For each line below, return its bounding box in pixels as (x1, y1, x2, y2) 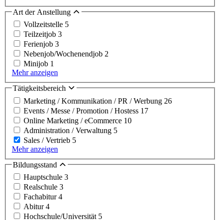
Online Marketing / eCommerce (24, 116, 124, 125)
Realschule (24, 183, 59, 192)
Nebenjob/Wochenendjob (24, 50, 105, 58)
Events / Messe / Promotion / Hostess (24, 106, 140, 115)
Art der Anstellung (13, 7, 73, 16)
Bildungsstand (13, 160, 59, 169)
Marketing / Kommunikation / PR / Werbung (24, 96, 164, 105)
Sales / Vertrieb (24, 136, 72, 144)
